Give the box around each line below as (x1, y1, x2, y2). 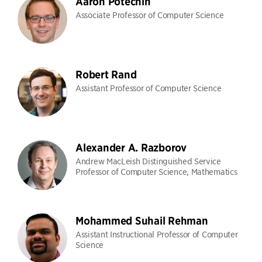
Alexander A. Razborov (75, 141, 187, 154)
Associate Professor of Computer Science (75, 9, 224, 20)
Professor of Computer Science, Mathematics (75, 166, 237, 177)
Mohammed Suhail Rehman (75, 214, 208, 227)
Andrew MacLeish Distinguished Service (75, 156, 221, 166)
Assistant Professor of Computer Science (75, 82, 222, 93)
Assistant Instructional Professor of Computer (75, 229, 238, 239)
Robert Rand (75, 68, 137, 81)
